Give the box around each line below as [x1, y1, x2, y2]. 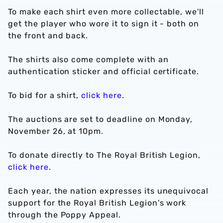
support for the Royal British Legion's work [8, 198, 187, 208]
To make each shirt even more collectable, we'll [8, 7, 205, 16]
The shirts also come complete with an [8, 55, 169, 64]
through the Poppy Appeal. [8, 210, 121, 220]
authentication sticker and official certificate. [8, 67, 200, 76]
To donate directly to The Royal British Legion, [8, 150, 201, 160]
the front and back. [8, 31, 91, 40]
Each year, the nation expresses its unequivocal [8, 186, 209, 196]
